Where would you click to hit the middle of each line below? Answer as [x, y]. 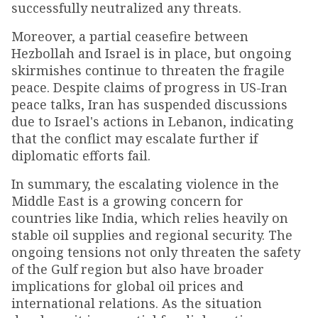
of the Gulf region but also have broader [138, 269]
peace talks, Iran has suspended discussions [149, 104]
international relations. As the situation [137, 303]
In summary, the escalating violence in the [145, 183]
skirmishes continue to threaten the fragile [148, 70]
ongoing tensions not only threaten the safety [156, 252]
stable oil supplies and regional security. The [152, 235]
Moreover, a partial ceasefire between [130, 36]
